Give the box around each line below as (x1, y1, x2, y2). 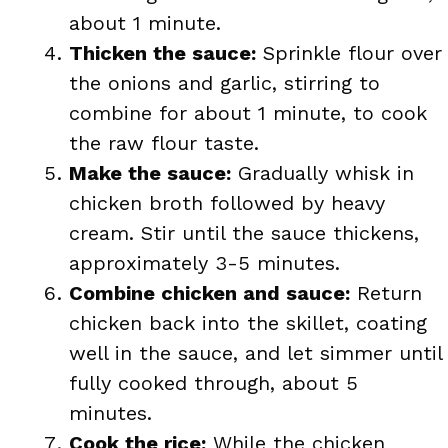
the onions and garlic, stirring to (69, 70, 380, 95)
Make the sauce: (69, 160, 231, 185)
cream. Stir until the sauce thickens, (69, 220, 419, 245)
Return (350, 280, 422, 305)
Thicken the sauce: (69, 40, 256, 65)
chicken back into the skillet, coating (69, 310, 427, 335)
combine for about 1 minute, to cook (69, 100, 427, 125)
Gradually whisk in (231, 160, 414, 185)
